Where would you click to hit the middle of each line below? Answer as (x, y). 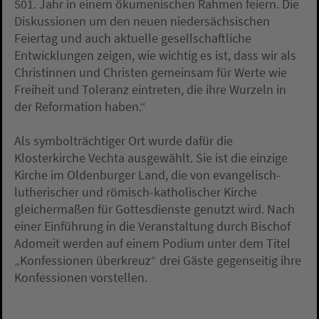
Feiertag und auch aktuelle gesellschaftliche (133, 38)
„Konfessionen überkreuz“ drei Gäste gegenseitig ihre (158, 261)
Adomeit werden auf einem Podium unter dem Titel (152, 244)
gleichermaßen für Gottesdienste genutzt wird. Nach (155, 209)
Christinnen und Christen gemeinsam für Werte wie (151, 73)
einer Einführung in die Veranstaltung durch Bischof (152, 226)
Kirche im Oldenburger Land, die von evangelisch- (147, 175)
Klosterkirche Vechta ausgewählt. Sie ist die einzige (151, 158)
